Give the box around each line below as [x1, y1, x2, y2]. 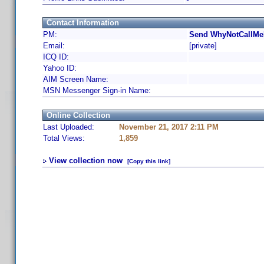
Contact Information [47, 18, 119, 27]
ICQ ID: [43, 52, 69, 61]
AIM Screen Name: [43, 75, 108, 84]
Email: [43, 41, 65, 50]
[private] [189, 41, 217, 50]
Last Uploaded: [43, 123, 94, 131]
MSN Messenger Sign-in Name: [43, 86, 151, 95]
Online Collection [47, 111, 110, 120]
